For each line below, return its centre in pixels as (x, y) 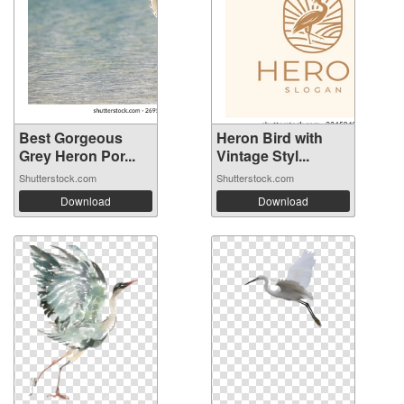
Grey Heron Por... (77, 156)
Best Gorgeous (71, 138)
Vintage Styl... (263, 156)
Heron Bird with (270, 138)
